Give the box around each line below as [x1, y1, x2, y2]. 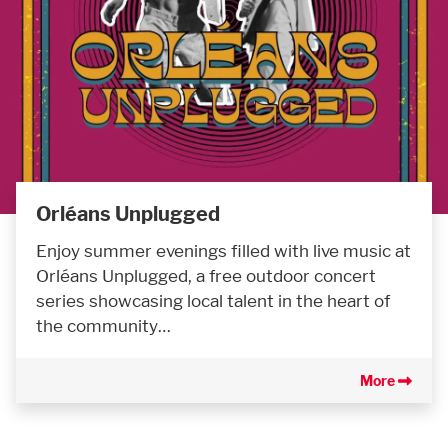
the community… [36, 314, 171, 336]
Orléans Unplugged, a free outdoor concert [36, 264, 376, 286]
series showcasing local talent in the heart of [36, 289, 390, 311]
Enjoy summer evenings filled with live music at [36, 239, 411, 261]
